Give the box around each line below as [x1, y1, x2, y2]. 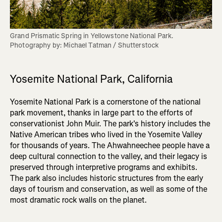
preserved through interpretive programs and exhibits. [10, 162, 197, 173]
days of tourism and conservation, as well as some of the [10, 184, 207, 195]
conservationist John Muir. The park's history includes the [10, 118, 210, 129]
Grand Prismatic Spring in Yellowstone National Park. [10, 31, 175, 41]
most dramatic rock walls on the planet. [10, 195, 147, 206]
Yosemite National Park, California [10, 72, 173, 87]
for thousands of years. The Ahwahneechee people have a [10, 140, 210, 151]
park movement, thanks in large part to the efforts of [10, 108, 192, 118]
